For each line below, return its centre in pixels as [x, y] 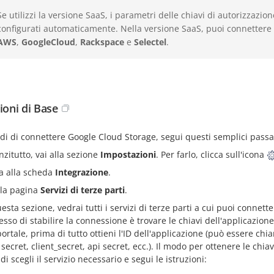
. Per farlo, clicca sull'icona [211, 154]
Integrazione [82, 172]
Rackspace [102, 42]
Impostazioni [128, 154]
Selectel [150, 42]
